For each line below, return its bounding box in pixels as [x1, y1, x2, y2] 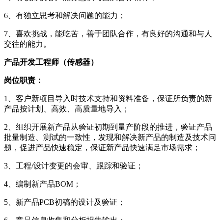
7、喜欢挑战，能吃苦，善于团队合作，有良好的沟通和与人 [4, 29, 212, 38]
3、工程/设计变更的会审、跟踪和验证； [4, 161, 143, 170]
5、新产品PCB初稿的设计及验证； [4, 197, 125, 206]
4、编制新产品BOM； [4, 179, 81, 188]
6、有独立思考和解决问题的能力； [4, 11, 126, 20]
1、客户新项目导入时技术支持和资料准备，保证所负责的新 [4, 94, 212, 103]
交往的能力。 [4, 39, 51, 48]
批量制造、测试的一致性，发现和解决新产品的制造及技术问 [4, 133, 216, 141]
